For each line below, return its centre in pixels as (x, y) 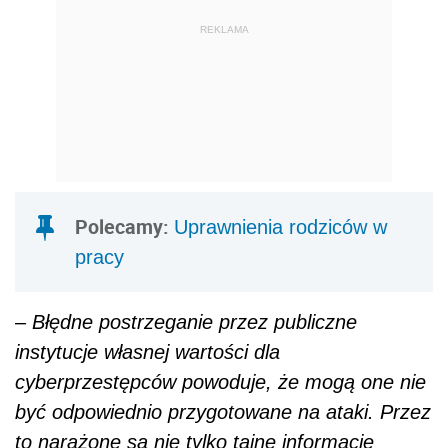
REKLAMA (224, 29)
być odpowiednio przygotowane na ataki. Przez (223, 412)
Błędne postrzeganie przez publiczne (194, 322)
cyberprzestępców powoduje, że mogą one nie (220, 382)
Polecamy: (124, 227)
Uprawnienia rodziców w (280, 227)
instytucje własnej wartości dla (147, 352)
